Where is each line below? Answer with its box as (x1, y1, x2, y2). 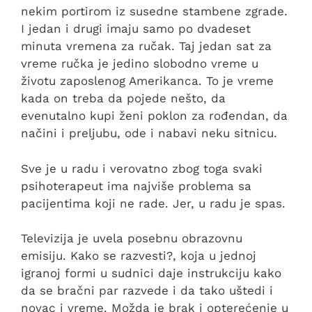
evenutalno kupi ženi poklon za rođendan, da (21, 109, 288, 123)
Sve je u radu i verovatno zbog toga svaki (21, 161, 263, 175)
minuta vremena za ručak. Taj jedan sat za (21, 39, 272, 54)
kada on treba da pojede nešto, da (21, 91, 226, 106)
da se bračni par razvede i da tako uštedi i (21, 283, 273, 298)
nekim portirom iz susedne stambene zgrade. (21, 4, 288, 19)
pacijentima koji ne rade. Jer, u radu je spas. (21, 196, 286, 210)
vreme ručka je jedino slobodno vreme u (21, 56, 258, 71)
